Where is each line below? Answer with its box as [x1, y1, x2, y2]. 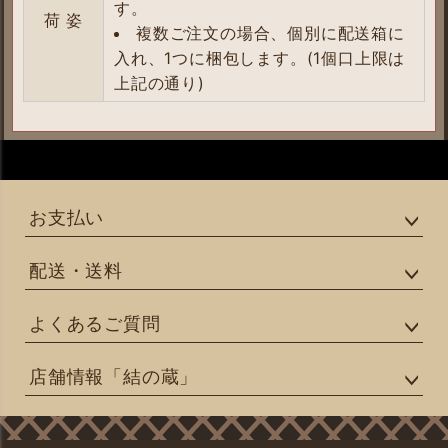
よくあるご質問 [29, 312, 161, 334]
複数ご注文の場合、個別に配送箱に [136, 22, 405, 43]
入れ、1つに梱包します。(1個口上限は [114, 47, 406, 68]
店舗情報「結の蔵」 [29, 365, 199, 387]
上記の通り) [114, 72, 205, 93]
